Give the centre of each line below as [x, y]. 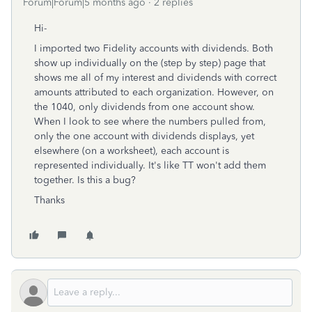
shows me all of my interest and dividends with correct [155, 78]
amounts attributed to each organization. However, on [154, 92]
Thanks [49, 200]
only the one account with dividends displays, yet [144, 136]
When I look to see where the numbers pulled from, [150, 122]
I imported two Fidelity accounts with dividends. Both [154, 48]
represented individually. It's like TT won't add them [150, 165]
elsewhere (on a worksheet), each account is [132, 151]
